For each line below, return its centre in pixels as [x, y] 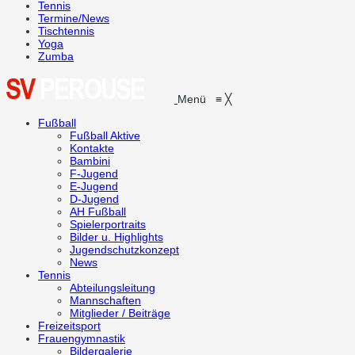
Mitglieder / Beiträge [120, 313]
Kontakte [92, 148]
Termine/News [74, 18]
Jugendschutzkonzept [124, 250]
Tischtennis [66, 31]
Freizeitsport [69, 326]
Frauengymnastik [82, 338]
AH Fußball [98, 212]
